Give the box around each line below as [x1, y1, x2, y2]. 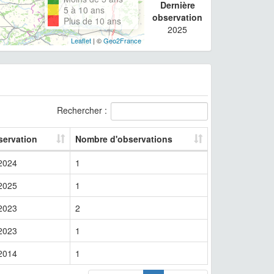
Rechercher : [57, 103, 107, 116]
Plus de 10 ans [63, 14, 121, 27]
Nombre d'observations [75, 132, 172, 145]
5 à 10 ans [63, 3, 105, 16]
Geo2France [103, 35, 141, 45]
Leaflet [70, 35, 91, 45]
